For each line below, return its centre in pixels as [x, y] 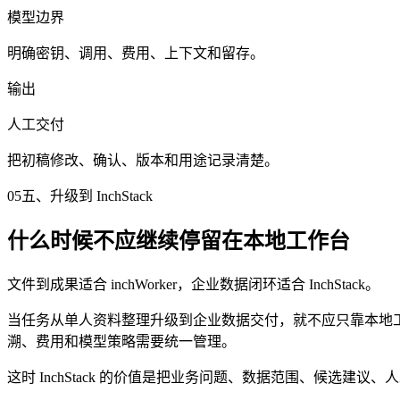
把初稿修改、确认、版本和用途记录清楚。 [143, 160]
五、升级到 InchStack [87, 196]
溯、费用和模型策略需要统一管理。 [121, 341]
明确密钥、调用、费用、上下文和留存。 [136, 53]
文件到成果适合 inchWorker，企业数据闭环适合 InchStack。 [193, 284]
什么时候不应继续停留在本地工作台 [179, 241]
